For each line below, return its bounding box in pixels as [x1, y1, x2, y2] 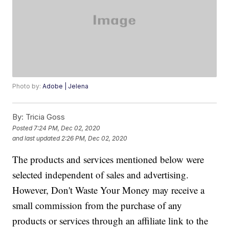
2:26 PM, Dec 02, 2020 [61, 134, 128, 142]
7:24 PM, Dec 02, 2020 [34, 124, 101, 132]
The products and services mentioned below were [12, 153, 204, 166]
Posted [12, 124, 34, 132]
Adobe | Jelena [42, 82, 89, 90]
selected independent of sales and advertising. [12, 168, 189, 181]
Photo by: [12, 82, 43, 90]
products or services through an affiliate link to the [12, 214, 209, 227]
